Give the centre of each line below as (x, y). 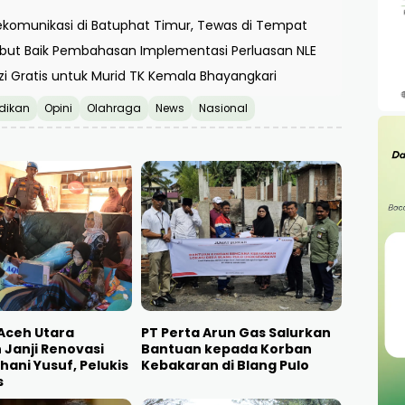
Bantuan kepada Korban (226, 349)
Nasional (223, 108)
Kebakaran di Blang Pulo (225, 366)
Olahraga (114, 108)
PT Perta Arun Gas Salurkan (235, 333)
